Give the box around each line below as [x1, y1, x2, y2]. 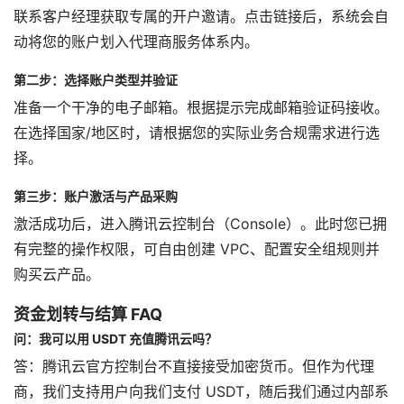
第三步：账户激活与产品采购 [14, 188, 178, 204]
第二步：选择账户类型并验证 [14, 71, 178, 87]
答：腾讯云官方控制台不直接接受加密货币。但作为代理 [14, 357, 374, 375]
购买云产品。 [14, 265, 100, 283]
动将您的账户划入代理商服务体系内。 [14, 32, 259, 50]
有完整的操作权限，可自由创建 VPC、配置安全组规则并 [14, 240, 380, 258]
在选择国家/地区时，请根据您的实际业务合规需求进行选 [14, 124, 380, 142]
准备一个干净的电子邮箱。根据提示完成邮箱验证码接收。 [14, 98, 389, 116]
